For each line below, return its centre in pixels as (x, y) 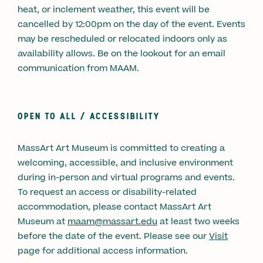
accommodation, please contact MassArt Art (114, 207)
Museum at (43, 221)
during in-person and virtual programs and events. (126, 177)
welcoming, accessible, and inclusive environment (125, 163)
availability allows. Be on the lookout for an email (122, 53)
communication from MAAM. (78, 68)
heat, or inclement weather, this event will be (114, 9)
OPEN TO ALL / (54, 115)
